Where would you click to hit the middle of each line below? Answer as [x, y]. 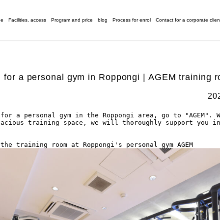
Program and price [72, 20]
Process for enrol [132, 20]
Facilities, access [27, 20]
